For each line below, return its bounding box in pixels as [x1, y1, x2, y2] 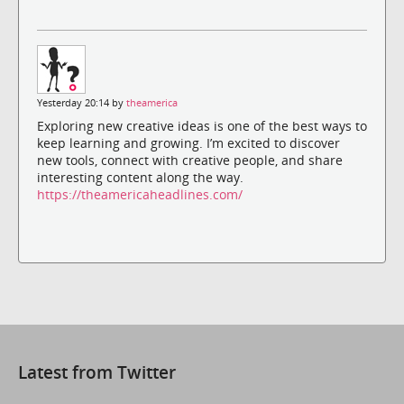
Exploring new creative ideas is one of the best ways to [37, 116, 367, 134]
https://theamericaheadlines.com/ [37, 185, 243, 203]
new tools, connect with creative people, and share [37, 151, 343, 169]
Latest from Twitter [18, 360, 176, 383]
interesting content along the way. [37, 168, 243, 186]
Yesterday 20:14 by [37, 96, 126, 109]
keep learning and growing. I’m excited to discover [37, 133, 340, 151]
